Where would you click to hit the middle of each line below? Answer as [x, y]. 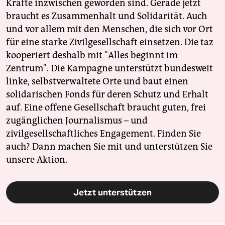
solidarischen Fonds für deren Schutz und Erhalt [107, 94]
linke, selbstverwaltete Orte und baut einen [97, 81]
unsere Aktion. [37, 160]
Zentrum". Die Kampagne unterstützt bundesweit [109, 68]
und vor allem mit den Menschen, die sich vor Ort [109, 29]
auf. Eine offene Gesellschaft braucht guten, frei [106, 107]
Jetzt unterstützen [113, 192]
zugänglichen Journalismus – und [77, 121]
